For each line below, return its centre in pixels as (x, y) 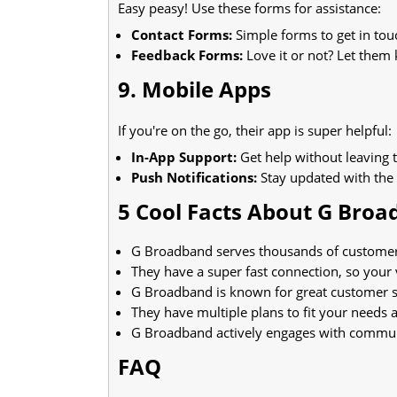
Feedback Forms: (187, 54)
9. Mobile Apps (195, 89)
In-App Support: (184, 156)
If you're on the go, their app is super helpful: (255, 130)
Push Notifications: (194, 177)
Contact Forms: (182, 34)
